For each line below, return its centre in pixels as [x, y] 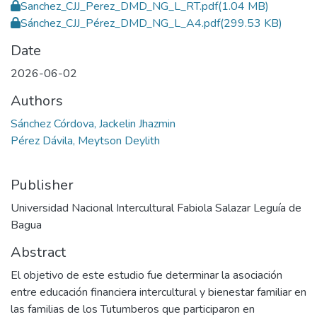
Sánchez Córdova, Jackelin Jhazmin [93, 124]
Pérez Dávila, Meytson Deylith [85, 141]
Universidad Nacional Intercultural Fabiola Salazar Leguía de [156, 208]
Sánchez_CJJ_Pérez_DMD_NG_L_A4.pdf [120, 23]
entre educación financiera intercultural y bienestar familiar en [158, 292]
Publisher [42, 185]
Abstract [38, 252]
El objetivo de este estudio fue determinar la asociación [146, 275]
